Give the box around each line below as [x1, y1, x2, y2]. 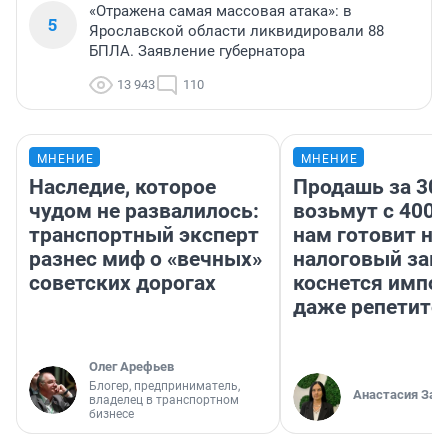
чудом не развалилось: [29, 198, 259, 223]
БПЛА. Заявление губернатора [89, 41, 305, 60]
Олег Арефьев [89, 358, 174, 374]
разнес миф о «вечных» [29, 246, 262, 271]
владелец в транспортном [89, 392, 239, 407]
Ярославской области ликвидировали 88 [89, 21, 384, 40]
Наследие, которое [29, 174, 216, 199]
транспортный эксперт [29, 222, 259, 247]
